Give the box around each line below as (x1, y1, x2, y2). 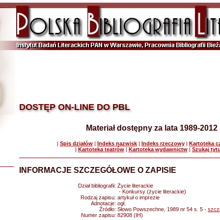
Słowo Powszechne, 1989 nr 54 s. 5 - (117, 206, 208, 212)
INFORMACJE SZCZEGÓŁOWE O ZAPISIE (19, 166, 176, 174)
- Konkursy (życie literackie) (117, 189, 186, 194)
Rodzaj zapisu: (81, 194, 117, 200)
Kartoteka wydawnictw (128, 146, 188, 152)
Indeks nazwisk (97, 140, 137, 146)
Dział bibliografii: (78, 183, 117, 189)
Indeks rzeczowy (141, 140, 185, 146)
